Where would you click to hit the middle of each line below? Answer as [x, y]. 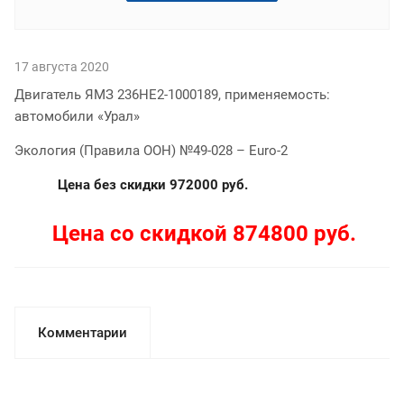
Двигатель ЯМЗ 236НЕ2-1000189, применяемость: [172, 94]
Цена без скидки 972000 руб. [149, 184]
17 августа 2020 [62, 66]
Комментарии [83, 332]
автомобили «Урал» [77, 116]
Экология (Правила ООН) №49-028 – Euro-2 [151, 150]
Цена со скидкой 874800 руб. [204, 233]
